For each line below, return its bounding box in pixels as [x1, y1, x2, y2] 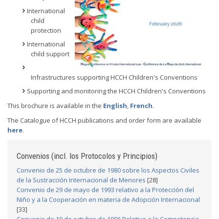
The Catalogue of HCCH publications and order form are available [7, 116, 201, 125]
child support [31, 49, 69, 58]
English [103, 101, 127, 110]
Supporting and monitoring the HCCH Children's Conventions [27, 87, 206, 95]
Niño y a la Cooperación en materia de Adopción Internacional [17, 195, 200, 204]
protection [31, 26, 61, 35]
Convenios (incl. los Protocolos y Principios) [17, 151, 157, 161]
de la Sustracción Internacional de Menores [17, 175, 146, 184]
